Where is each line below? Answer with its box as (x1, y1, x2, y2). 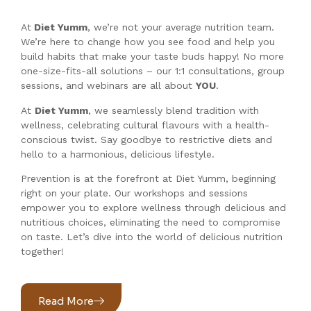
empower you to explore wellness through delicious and (21, 202, 286, 214)
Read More (38, 294, 94, 308)
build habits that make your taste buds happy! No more (21, 51, 284, 62)
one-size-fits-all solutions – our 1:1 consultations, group (21, 65, 285, 77)
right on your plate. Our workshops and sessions (21, 187, 248, 199)
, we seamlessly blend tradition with (88, 104, 259, 116)
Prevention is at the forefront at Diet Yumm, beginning (21, 173, 276, 185)
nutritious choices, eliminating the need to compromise (21, 217, 280, 228)
